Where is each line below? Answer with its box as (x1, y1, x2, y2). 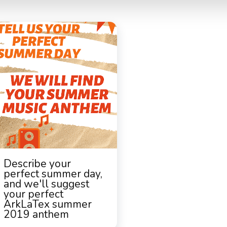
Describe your (4, 157, 71, 171)
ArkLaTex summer (4, 197, 92, 211)
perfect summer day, (4, 167, 102, 181)
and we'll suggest (4, 177, 89, 191)
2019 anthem (4, 207, 69, 221)
